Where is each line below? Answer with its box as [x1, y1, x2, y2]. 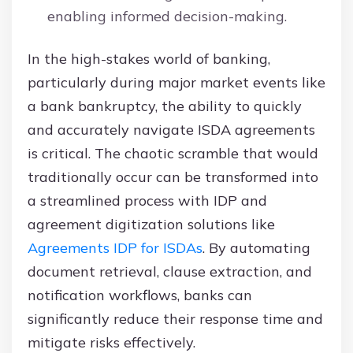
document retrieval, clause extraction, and [28, 262, 312, 281]
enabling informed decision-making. [47, 7, 287, 26]
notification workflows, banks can [28, 286, 252, 305]
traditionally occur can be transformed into [28, 168, 318, 187]
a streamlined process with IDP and [28, 191, 267, 210]
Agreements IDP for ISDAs [28, 239, 203, 258]
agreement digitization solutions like [28, 215, 275, 234]
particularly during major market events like [28, 73, 325, 92]
